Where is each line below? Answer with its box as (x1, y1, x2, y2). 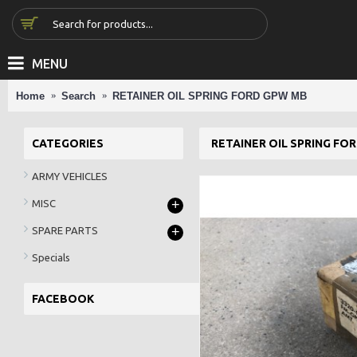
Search (61, 89, 96, 102)
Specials (32, 251, 70, 263)
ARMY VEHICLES (32, 170, 108, 182)
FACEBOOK (32, 292, 94, 305)
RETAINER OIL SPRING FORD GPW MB (112, 89, 307, 102)
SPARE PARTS (32, 224, 98, 236)
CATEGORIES (32, 137, 104, 150)
